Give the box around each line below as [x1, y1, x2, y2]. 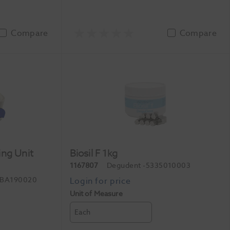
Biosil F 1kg [69, 145, 118, 161]
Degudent [106, 160, 143, 171]
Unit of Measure [69, 188, 123, 199]
